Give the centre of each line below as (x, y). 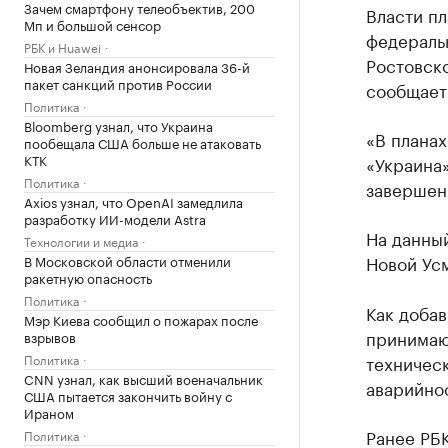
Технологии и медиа (81, 240)
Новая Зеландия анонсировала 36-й (137, 66)
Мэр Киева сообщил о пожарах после (141, 319)
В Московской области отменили (127, 260)
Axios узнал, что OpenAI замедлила (133, 201)
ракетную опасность (88, 277)
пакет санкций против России (118, 83)
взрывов (50, 336)
